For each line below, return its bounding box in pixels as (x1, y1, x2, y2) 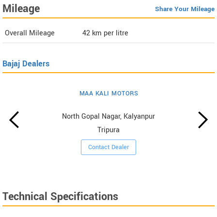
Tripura (97, 124, 120, 135)
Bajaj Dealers (2, 58, 49, 69)
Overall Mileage (5, 28, 55, 38)
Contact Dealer (88, 142, 129, 152)
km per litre (92, 28, 128, 38)
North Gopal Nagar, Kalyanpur (62, 111, 155, 122)
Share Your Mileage (155, 4, 215, 14)
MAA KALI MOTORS (79, 89, 139, 98)
